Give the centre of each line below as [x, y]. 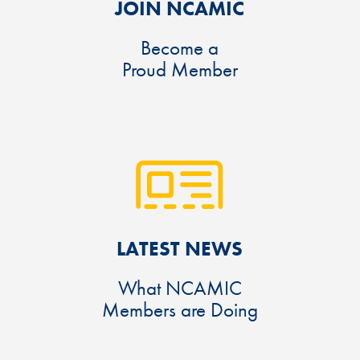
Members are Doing [180, 310]
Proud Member [180, 70]
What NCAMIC [180, 288]
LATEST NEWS [180, 249]
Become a [180, 48]
